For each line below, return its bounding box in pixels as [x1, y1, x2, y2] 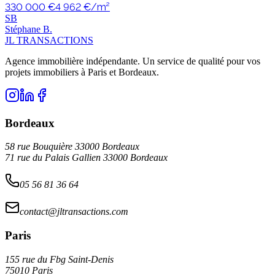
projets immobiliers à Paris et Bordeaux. [5, 66, 159, 77]
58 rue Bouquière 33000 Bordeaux [5, 141, 139, 152]
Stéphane [5, 23, 41, 34]
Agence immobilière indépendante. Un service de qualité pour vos [5, 55, 260, 66]
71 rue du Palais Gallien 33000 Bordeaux [5, 152, 168, 163]
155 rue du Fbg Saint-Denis [5, 254, 114, 265]
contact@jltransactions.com [20, 206, 128, 217]
